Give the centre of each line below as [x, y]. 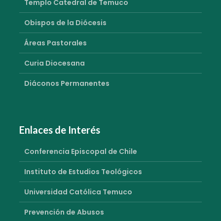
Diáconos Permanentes [67, 84]
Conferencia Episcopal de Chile [81, 152]
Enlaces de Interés [60, 130]
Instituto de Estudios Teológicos [83, 172]
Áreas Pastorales [55, 43]
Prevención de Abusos [64, 212]
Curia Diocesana [55, 63]
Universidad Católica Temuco [78, 192]
